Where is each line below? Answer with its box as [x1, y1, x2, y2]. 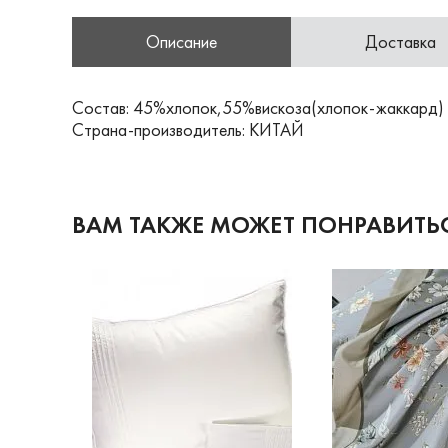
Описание [146, 30, 217, 53]
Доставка [365, 30, 436, 53]
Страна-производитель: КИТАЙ [72, 118, 304, 141]
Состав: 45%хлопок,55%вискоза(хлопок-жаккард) [72, 96, 444, 119]
